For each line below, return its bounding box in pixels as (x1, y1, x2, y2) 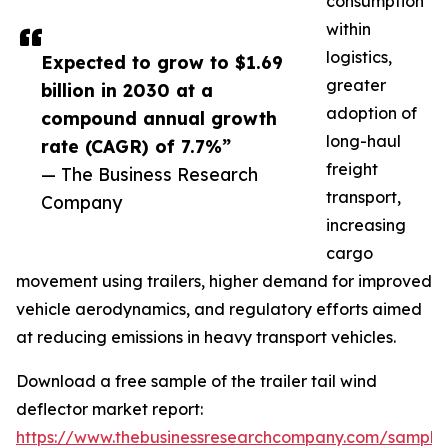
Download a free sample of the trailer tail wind (16, 371, 377, 392)
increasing (326, 215, 406, 236)
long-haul (326, 131, 401, 152)
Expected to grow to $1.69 (41, 51, 283, 74)
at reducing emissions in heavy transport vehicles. (16, 327, 396, 348)
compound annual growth (41, 107, 277, 130)
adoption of (326, 103, 417, 124)
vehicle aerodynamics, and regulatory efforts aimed (16, 299, 422, 320)
